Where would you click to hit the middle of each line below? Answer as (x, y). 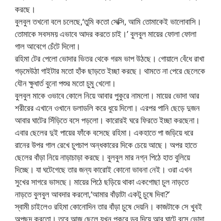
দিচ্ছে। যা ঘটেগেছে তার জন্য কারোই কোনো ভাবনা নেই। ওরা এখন (103, 170)
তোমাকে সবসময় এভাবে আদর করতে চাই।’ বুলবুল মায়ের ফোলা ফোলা (106, 34)
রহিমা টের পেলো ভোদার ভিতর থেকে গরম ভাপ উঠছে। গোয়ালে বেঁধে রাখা (110, 59)
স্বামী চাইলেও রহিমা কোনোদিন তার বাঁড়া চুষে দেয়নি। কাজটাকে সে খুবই (109, 207)
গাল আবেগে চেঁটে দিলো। (48, 46)
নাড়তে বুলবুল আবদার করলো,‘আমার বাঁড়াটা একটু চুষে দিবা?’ (92, 194)
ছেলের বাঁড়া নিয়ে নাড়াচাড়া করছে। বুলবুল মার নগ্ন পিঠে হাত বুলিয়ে (102, 157)
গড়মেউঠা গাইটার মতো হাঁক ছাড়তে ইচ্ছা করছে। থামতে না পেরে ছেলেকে (110, 71)
